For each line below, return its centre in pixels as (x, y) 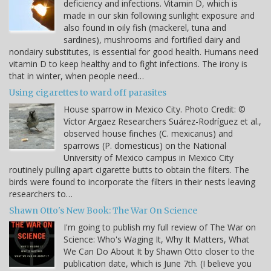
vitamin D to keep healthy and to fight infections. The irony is (128, 64)
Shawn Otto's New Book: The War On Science (103, 210)
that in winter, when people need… (77, 76)
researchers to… (41, 194)
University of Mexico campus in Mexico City (149, 157)
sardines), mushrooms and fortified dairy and (152, 39)
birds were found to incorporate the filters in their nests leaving (132, 181)
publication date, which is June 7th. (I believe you (158, 263)
